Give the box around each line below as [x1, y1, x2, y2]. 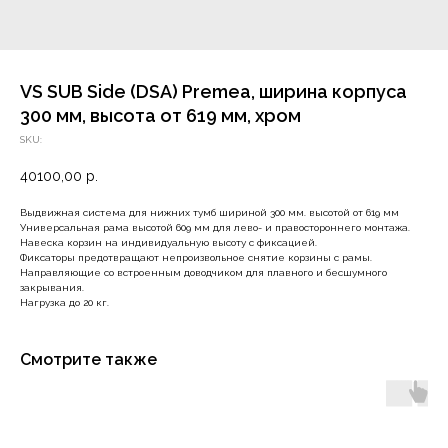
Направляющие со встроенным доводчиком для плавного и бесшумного [20, 267, 387, 278]
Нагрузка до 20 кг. [20, 297, 109, 308]
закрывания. [20, 282, 84, 293]
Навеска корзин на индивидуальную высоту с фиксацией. [20, 237, 317, 248]
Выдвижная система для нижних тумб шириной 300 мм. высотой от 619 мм [20, 207, 399, 218]
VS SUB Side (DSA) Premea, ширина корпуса [20, 81, 407, 102]
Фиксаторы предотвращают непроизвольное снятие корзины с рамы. [20, 252, 372, 263]
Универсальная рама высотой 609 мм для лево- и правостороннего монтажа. [20, 222, 410, 233]
